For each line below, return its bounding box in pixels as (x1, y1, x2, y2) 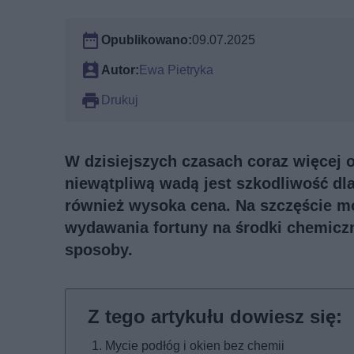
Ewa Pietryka (139, 62, 213, 77)
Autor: (101, 62, 139, 77)
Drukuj (101, 92, 138, 107)
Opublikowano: (101, 32, 192, 47)
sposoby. (65, 239, 133, 259)
